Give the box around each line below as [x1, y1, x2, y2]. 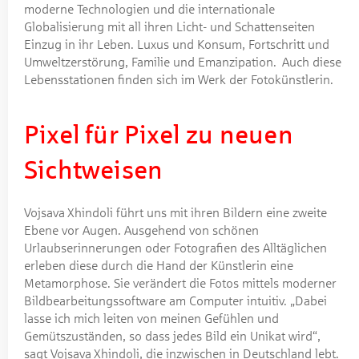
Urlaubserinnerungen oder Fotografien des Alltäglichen [24, 240, 327, 255]
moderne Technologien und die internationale [24, 2, 275, 16]
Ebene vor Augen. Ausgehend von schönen [24, 223, 259, 237]
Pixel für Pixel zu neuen [24, 120, 293, 149]
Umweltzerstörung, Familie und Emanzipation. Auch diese [24, 54, 341, 69]
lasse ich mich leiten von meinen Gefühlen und [24, 311, 279, 325]
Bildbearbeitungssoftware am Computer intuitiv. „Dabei [24, 293, 327, 308]
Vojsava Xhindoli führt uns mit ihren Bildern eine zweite [24, 205, 327, 220]
